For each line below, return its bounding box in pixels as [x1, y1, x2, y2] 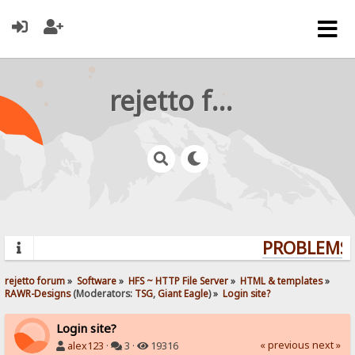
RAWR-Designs [5, 286, 71, 300]
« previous [259, 338, 310, 352]
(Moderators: [71, 286, 136, 300]
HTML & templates [240, 273, 323, 287]
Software [77, 273, 117, 287]
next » [311, 338, 341, 352]
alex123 [67, 338, 105, 353]
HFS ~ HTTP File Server [128, 273, 229, 287]
